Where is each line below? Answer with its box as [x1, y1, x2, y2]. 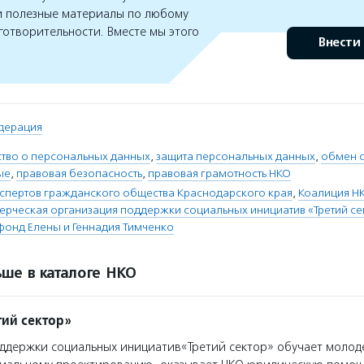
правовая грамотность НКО [148, 167, 291, 180]
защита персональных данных [156, 149, 315, 163]
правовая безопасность [16, 167, 142, 180]
